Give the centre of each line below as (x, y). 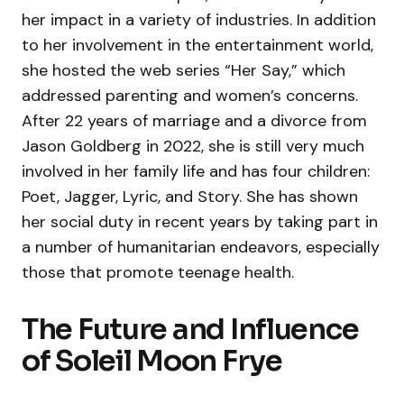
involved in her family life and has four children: (196, 172)
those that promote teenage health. (158, 273)
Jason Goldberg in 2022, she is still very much (193, 147)
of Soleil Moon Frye (152, 361)
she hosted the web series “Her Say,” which (184, 71)
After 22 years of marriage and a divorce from (194, 121)
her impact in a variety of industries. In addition (199, 20)
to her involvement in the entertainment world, (197, 46)
